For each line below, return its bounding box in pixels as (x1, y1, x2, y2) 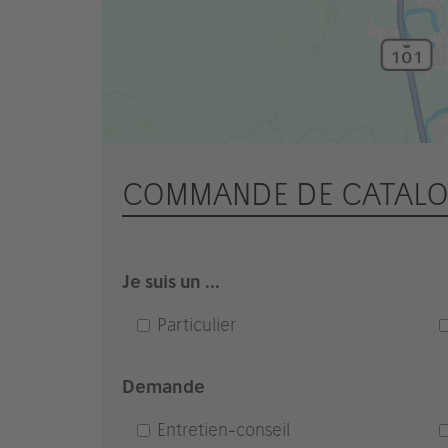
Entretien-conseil (157, 419, 290, 440)
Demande (122, 376, 205, 397)
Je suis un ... (122, 271, 220, 292)
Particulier (157, 314, 236, 335)
